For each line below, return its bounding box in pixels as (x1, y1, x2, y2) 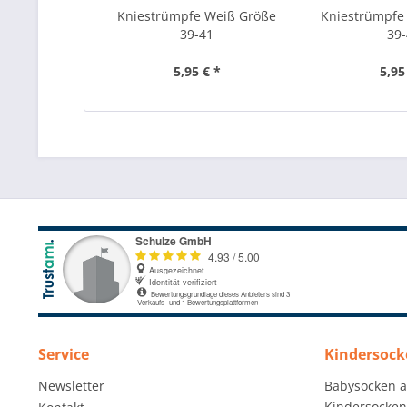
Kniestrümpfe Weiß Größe (117, 7, 277, 25)
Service (38, 344, 89, 364)
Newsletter (38, 377, 104, 394)
